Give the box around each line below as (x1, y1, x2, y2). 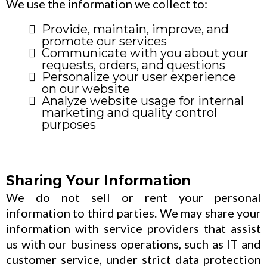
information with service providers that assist (6, 221, 261, 235)
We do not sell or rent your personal (6, 190, 261, 204)
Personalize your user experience (42, 70, 236, 84)
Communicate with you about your (42, 46, 249, 60)
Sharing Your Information (6, 172, 191, 189)
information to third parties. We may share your (6, 206, 261, 220)
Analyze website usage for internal (42, 94, 244, 108)
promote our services (42, 34, 167, 48)
